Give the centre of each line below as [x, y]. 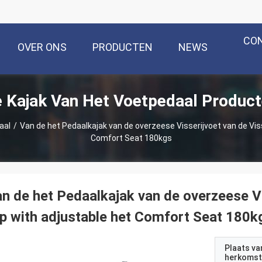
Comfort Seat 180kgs [131, 138]
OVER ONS [42, 47]
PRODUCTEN [123, 47]
